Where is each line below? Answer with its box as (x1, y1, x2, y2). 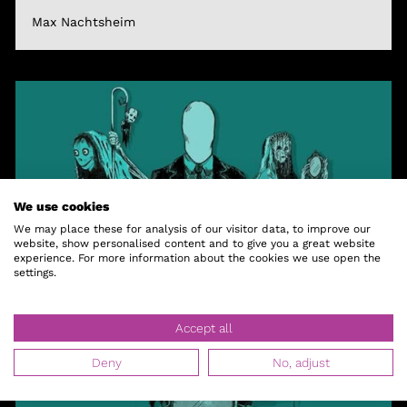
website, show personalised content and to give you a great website (14, 237, 375, 250)
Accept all (174, 321, 233, 335)
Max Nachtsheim (32, 15, 135, 29)
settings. (14, 266, 56, 279)
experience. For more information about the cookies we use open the (14, 252, 381, 264)
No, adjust (272, 355, 330, 370)
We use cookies (14, 199, 109, 213)
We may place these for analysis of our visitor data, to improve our (14, 223, 371, 235)
